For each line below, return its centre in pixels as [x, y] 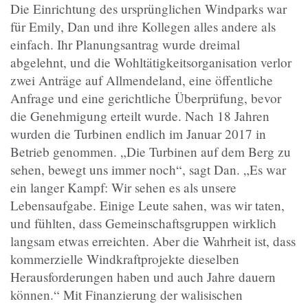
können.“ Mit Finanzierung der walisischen [126, 295]
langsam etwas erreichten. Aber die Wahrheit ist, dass [153, 241]
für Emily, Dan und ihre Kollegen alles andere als [143, 26]
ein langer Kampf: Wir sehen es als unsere [123, 187]
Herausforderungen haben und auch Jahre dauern [143, 277]
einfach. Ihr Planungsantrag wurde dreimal [125, 44]
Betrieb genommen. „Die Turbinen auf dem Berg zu [151, 152]
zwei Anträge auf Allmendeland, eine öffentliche [142, 80]
